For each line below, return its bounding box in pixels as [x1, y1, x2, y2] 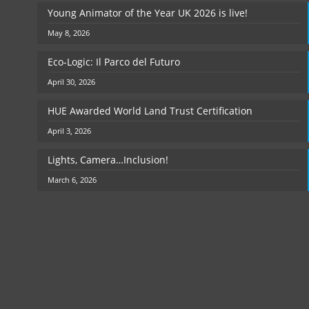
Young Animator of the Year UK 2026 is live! [48, 6, 248, 20]
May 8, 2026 [48, 28, 90, 39]
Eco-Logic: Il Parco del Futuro [48, 55, 180, 69]
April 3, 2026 [48, 126, 91, 137]
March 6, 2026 [48, 175, 97, 186]
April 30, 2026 [48, 77, 95, 88]
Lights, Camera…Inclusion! [48, 153, 168, 167]
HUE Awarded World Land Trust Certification [48, 104, 252, 118]
